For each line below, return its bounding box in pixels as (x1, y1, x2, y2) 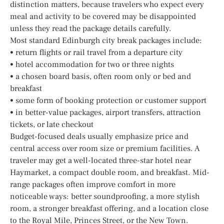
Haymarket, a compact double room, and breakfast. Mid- (10, 167, 209, 177)
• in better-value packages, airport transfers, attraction (10, 107, 201, 117)
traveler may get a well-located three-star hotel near (10, 155, 191, 165)
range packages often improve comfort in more (10, 179, 175, 189)
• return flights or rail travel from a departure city (10, 47, 182, 57)
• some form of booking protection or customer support (10, 95, 206, 105)
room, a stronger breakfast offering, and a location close (10, 203, 208, 213)
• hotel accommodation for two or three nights (10, 59, 174, 69)
